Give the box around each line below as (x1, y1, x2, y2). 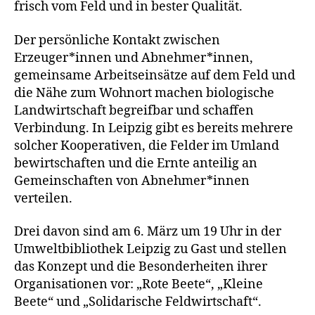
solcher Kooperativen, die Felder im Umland (14, 137, 279, 154)
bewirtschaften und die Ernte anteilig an (14, 155, 257, 172)
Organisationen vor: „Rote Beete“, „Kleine (14, 276, 263, 292)
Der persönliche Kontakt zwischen (14, 32, 220, 49)
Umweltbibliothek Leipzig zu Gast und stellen (14, 241, 287, 257)
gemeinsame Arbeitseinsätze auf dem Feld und (14, 67, 295, 84)
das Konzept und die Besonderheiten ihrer (14, 259, 267, 275)
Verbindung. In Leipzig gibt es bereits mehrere (14, 120, 293, 136)
